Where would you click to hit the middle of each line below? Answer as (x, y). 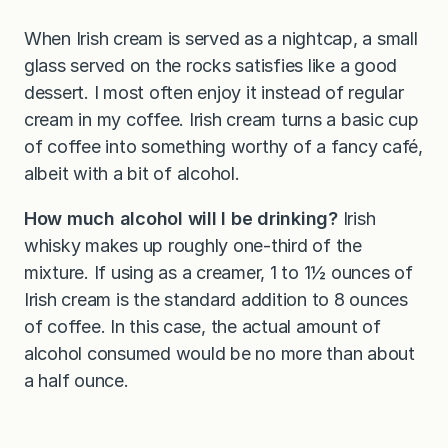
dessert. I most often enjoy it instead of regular (214, 93)
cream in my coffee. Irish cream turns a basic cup (221, 120)
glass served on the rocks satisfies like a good (211, 66)
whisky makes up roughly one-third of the (193, 246)
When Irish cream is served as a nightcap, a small (221, 39)
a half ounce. (76, 381)
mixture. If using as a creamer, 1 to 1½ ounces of (218, 273)
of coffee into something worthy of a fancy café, (223, 147)
